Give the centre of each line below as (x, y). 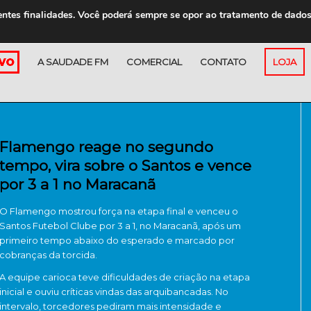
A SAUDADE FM (73, 62)
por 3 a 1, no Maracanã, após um (169, 226)
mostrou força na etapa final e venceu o (147, 211)
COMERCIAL (154, 62)
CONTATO (223, 62)
